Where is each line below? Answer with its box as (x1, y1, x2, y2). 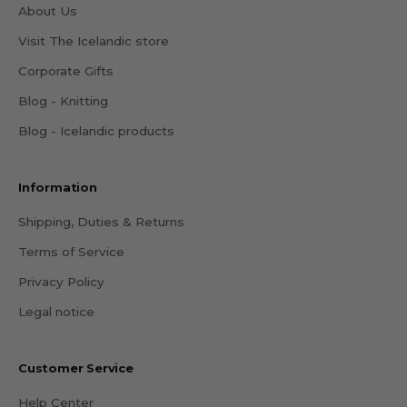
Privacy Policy (18, 274, 104, 290)
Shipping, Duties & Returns (18, 214, 184, 230)
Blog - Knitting (18, 94, 108, 109)
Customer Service (18, 361, 134, 376)
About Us (18, 4, 77, 19)
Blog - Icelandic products (18, 124, 174, 139)
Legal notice (18, 304, 94, 320)
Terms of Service (18, 244, 124, 260)
